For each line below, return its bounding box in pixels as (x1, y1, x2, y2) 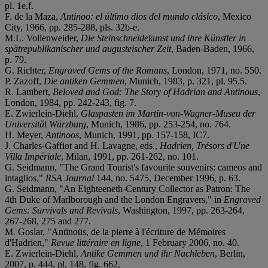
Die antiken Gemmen (44, 75, 124, 86)
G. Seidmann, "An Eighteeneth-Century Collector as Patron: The (5, 183, 250, 194)
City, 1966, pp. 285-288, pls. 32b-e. (5, 22, 139, 32)
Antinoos (45, 129, 79, 140)
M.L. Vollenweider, (5, 32, 81, 43)
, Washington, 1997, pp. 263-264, (118, 205, 245, 215)
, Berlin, (215, 248, 245, 258)
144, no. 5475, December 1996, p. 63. (94, 172, 240, 183)
